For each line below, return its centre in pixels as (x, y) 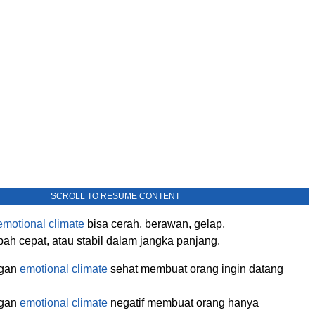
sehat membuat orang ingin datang (195, 269)
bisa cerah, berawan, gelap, (155, 224)
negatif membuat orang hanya (183, 302)
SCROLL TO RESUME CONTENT (115, 196)
